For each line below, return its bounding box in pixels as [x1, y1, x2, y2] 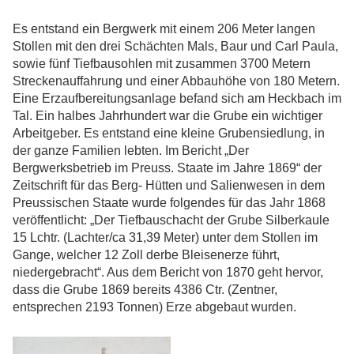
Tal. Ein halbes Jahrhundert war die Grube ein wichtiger [13, 108, 322, 122]
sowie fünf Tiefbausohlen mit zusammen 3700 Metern [13, 56, 311, 70]
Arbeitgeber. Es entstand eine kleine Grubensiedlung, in [13, 126, 325, 140]
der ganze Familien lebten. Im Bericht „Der [13, 143, 249, 157]
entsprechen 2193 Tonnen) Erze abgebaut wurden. [13, 299, 296, 314]
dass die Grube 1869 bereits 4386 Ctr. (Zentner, [13, 282, 277, 296]
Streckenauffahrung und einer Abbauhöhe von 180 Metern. [13, 73, 340, 88]
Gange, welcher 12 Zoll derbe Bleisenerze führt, [13, 247, 280, 262]
